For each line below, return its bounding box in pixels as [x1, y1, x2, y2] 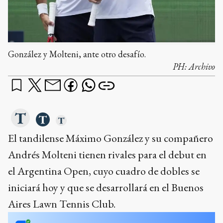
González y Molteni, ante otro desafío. [8, 48, 146, 60]
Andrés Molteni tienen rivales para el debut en [8, 147, 207, 162]
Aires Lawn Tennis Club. [8, 196, 115, 211]
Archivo [189, 60, 215, 72]
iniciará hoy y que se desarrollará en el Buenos [8, 180, 204, 195]
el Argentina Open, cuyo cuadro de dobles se [8, 163, 200, 178]
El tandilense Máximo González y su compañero [8, 130, 213, 145]
